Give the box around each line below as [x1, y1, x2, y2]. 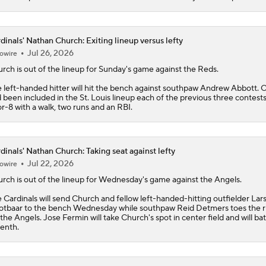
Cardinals [3, 193, 37, 204]
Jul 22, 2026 [27, 158, 74, 169]
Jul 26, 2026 [27, 47, 74, 59]
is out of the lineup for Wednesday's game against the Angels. [14, 174, 242, 185]
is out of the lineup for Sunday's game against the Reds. [14, 64, 218, 75]
